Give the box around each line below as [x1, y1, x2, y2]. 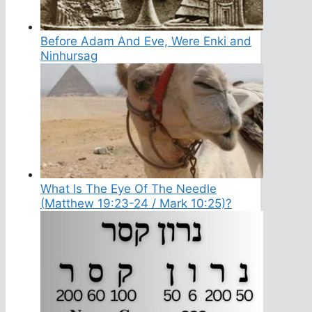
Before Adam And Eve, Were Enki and [40, 33, 251, 48]
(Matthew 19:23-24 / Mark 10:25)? [40, 196, 232, 210]
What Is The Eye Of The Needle [40, 181, 217, 196]
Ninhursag [40, 48, 97, 63]
